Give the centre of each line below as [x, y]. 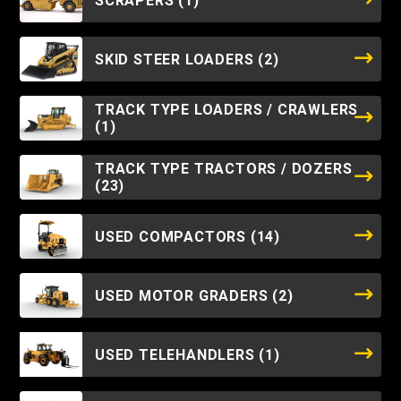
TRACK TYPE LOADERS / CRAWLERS [227, 110]
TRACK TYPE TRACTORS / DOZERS [224, 169]
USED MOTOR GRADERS [184, 295]
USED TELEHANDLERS [177, 354]
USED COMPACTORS [173, 236]
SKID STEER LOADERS [177, 59]
